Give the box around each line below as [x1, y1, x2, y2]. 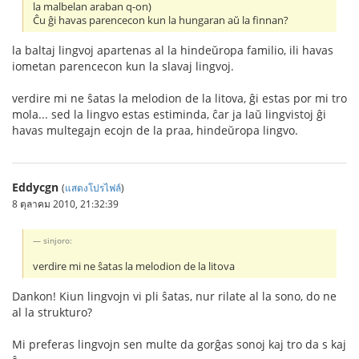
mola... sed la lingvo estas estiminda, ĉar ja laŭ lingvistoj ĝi [12, 106, 326, 122]
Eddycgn [12, 179, 58, 195]
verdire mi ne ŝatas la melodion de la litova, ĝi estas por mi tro [12, 90, 347, 106]
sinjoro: [43, 234, 73, 246]
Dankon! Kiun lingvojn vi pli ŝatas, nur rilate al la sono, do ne [12, 288, 337, 304]
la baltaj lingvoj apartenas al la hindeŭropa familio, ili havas [12, 42, 333, 58]
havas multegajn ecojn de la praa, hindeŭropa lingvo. [12, 122, 298, 138]
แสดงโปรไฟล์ [65, 180, 121, 194]
